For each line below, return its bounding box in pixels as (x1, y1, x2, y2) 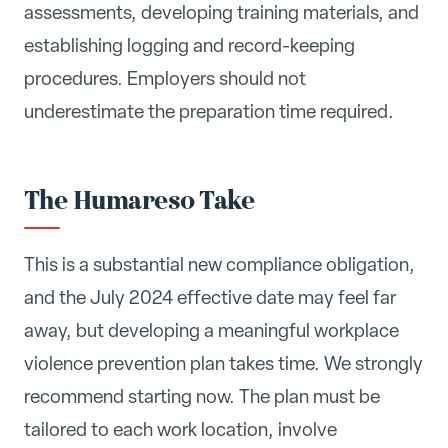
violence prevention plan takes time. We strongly (24, 351, 423, 377)
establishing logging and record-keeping (24, 33, 355, 59)
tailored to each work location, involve (24, 417, 337, 443)
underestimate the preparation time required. (24, 99, 394, 125)
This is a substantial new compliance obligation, (24, 252, 415, 278)
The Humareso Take (24, 182, 255, 219)
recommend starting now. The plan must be (24, 384, 380, 410)
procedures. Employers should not (24, 66, 306, 92)
